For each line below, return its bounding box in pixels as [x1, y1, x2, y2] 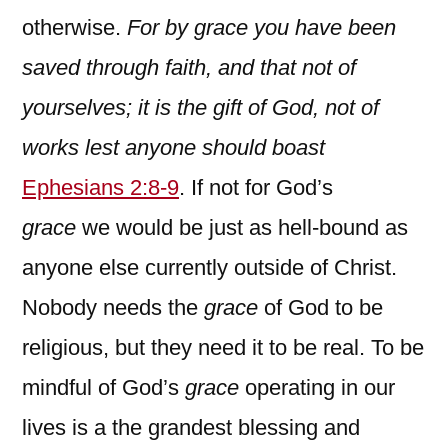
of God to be [258, 294, 383, 320]
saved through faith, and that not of [22, 54, 356, 80]
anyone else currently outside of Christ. [22, 254, 397, 280]
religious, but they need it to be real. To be [22, 334, 424, 360]
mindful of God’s [22, 374, 185, 400]
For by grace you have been [127, 14, 396, 40]
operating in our [239, 374, 395, 400]
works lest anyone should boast [22, 134, 325, 160]
